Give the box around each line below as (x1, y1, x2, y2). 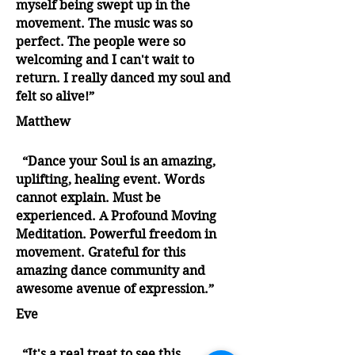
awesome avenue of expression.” (16, 281, 214, 296)
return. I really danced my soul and (16, 70, 231, 86)
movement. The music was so (16, 15, 193, 31)
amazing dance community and (16, 262, 205, 278)
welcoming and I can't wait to (16, 52, 194, 67)
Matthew (16, 113, 71, 129)
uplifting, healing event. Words (16, 171, 204, 187)
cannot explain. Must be (16, 189, 161, 205)
